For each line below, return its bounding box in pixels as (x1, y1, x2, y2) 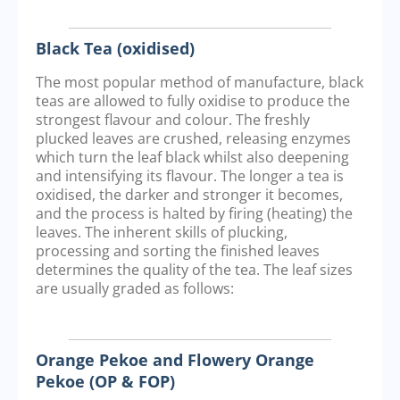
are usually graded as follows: (36, 278, 234, 298)
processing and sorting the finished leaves (36, 240, 320, 261)
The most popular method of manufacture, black (36, 71, 363, 92)
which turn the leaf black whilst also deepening (36, 146, 349, 167)
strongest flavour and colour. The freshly (36, 109, 310, 129)
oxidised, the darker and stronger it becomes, (36, 184, 343, 204)
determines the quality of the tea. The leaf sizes (36, 259, 353, 279)
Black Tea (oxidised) (36, 37, 195, 59)
